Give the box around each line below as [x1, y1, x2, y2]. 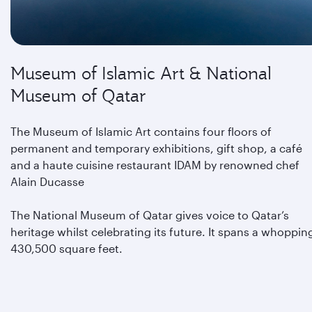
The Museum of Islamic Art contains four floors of [10, 125, 272, 138]
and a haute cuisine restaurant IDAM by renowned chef [10, 158, 299, 171]
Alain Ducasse [10, 175, 84, 188]
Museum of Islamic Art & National [10, 62, 272, 84]
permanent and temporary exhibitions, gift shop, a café [10, 141, 302, 155]
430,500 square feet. [10, 242, 128, 255]
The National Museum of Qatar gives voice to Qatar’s [10, 208, 289, 221]
